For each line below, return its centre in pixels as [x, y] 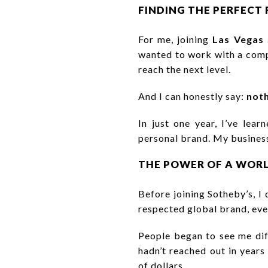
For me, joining [176, 39]
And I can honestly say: [192, 96]
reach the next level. [185, 69]
